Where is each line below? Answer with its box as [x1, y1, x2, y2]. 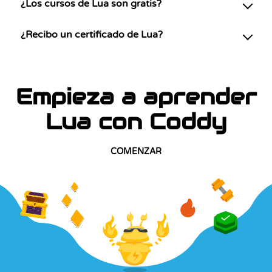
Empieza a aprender [15, 83, 257, 110]
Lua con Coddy [46, 107, 226, 135]
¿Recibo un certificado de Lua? [21, 29, 163, 41]
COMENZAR [110, 146, 161, 157]
